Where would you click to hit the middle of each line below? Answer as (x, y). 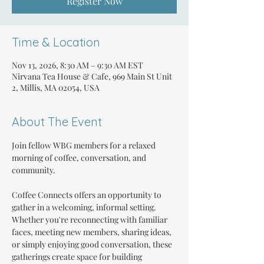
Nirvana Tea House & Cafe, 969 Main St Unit (92, 76)
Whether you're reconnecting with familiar (90, 220)
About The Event (57, 122)
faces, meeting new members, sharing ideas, (93, 232)
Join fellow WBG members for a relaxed (85, 145)
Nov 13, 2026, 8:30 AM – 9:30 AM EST (77, 65)
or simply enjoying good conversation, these (93, 244)
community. (34, 170)
